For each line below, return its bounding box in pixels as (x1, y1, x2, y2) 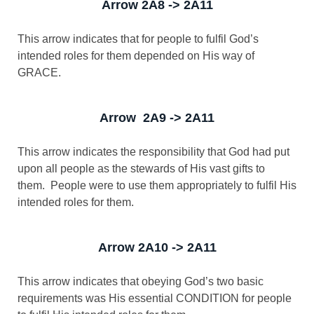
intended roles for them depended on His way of (18, 50, 254, 62)
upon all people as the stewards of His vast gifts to (18, 163, 265, 175)
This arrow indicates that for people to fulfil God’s (18, 33, 259, 45)
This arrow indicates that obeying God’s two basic (18, 275, 264, 287)
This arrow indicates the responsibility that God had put (18, 146, 289, 158)
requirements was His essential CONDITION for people (18, 292, 292, 304)
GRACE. (18, 67, 61, 78)
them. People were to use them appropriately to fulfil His (18, 179, 296, 191)
